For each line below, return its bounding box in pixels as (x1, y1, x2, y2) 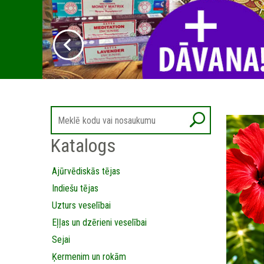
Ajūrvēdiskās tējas (52, 166, 120, 177)
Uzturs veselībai (52, 200, 111, 211)
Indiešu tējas (52, 183, 98, 194)
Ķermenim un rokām (52, 251, 126, 262)
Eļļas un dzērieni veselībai (52, 217, 147, 228)
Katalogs (51, 134, 115, 157)
